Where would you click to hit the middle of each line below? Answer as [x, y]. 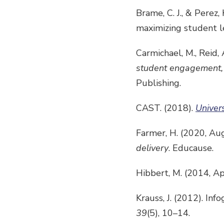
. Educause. [191, 148]
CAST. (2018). [166, 108]
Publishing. [158, 83]
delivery [152, 148]
